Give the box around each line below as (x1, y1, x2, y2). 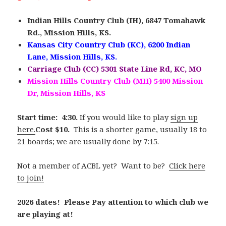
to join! (17, 173, 44, 183)
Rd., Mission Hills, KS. (27, 27, 111, 38)
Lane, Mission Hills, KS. (27, 51, 118, 62)
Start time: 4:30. (17, 112, 78, 123)
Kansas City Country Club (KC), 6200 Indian (27, 39, 191, 50)
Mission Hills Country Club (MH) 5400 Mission (27, 76, 203, 86)
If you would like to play (78, 112, 171, 123)
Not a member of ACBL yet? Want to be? (17, 160, 169, 171)
